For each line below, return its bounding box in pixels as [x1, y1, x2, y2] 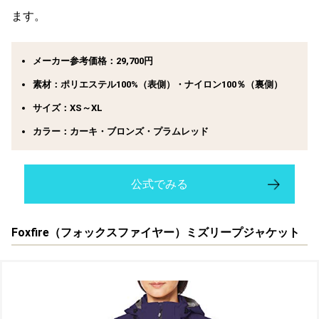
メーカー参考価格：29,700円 [33, 56, 153, 67]
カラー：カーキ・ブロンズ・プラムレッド [33, 126, 209, 137]
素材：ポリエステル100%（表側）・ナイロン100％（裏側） [33, 79, 283, 90]
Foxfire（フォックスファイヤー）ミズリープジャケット [11, 226, 300, 240]
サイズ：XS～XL [33, 103, 103, 114]
